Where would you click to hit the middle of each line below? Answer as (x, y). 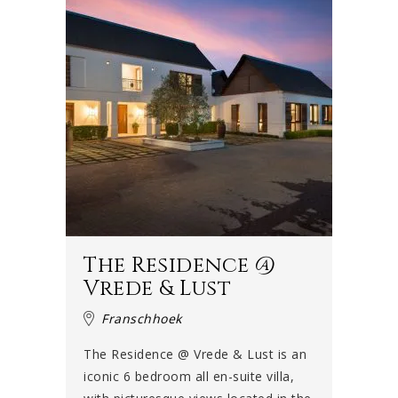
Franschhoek (142, 319)
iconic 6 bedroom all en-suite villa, (189, 377)
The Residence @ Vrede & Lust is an (195, 354)
